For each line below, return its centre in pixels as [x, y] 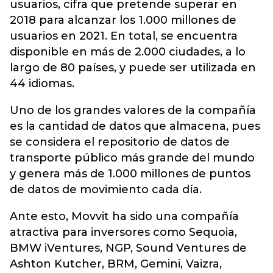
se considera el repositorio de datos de [120, 142]
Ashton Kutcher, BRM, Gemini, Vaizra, [116, 264]
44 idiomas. [42, 83]
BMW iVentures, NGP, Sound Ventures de [128, 248]
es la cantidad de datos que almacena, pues [135, 126]
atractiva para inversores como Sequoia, [123, 232]
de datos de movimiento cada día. [106, 190]
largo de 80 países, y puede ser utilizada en [133, 68]
